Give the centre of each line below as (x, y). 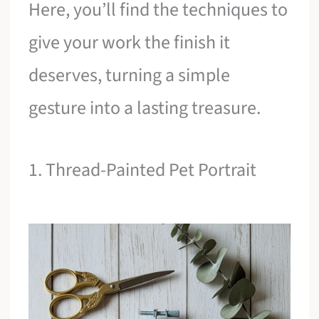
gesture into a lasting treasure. (145, 108)
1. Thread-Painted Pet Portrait (143, 170)
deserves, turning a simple (130, 75)
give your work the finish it (130, 42)
